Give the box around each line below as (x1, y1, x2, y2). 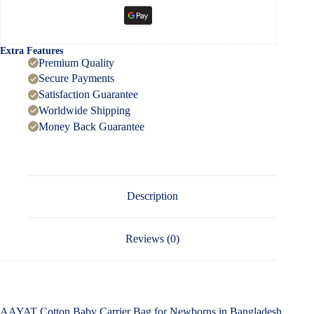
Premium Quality (39, 56, 114, 69)
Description (126, 190, 178, 203)
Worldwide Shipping (39, 104, 130, 116)
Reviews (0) (125, 233, 179, 245)
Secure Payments (39, 72, 114, 85)
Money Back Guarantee (39, 120, 144, 132)
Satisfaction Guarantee (39, 88, 138, 101)
